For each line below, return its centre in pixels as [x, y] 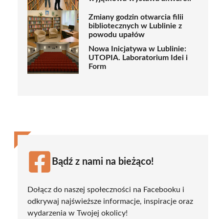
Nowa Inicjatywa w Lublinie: [137, 49]
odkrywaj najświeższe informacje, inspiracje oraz [110, 201]
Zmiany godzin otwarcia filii [136, 17]
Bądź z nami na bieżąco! [103, 162]
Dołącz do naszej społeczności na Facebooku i [106, 189]
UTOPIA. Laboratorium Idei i [138, 58]
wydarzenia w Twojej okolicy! [77, 213]
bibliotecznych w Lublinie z [135, 26]
